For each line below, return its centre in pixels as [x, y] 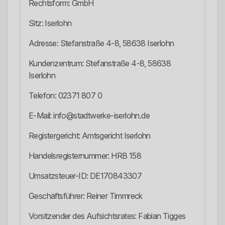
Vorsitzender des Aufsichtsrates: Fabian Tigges [107, 216]
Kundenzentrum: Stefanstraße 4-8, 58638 [100, 64]
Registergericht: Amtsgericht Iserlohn [90, 136]
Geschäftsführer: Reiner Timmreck [86, 196]
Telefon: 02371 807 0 [65, 96]
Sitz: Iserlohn [50, 23]
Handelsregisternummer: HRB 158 [85, 156]
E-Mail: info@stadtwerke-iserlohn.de [89, 116]
